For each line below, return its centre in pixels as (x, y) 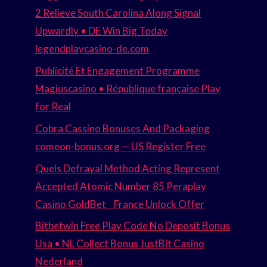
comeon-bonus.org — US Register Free (121, 146)
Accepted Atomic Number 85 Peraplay (121, 186)
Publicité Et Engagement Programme (118, 70)
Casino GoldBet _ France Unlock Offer (120, 204)
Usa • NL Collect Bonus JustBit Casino (120, 244)
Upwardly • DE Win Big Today (102, 31)
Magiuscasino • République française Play (128, 88)
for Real (53, 106)
